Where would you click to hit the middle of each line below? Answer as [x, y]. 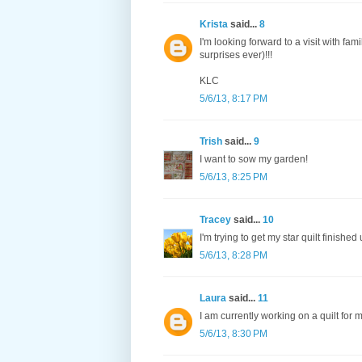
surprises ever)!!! [236, 55]
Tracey [215, 220]
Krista [214, 25]
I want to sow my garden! [254, 160]
